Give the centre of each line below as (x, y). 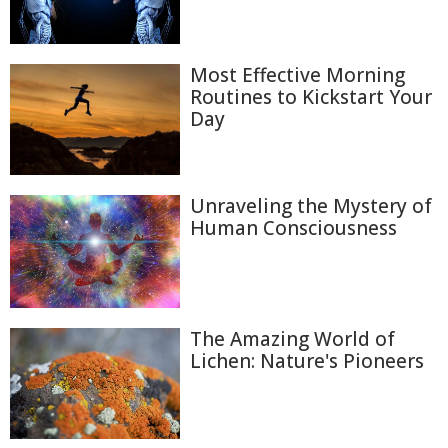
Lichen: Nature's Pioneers (307, 360)
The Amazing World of (292, 338)
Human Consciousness (293, 227)
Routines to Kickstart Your (311, 97)
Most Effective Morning (297, 75)
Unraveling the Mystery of (311, 205)
